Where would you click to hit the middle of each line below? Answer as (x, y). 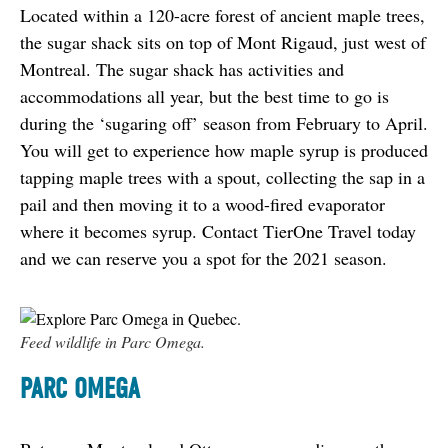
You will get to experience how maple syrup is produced (224, 149)
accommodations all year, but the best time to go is (204, 95)
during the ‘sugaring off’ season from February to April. (224, 122)
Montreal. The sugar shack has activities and (182, 68)
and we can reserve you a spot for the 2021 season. (203, 257)
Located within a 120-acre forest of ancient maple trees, (222, 14)
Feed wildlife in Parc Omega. (112, 341)
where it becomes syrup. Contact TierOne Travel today (218, 230)
